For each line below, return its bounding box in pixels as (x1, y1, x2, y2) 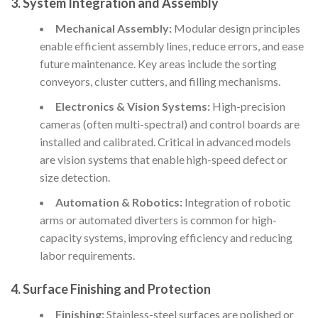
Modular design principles (171, 21, 300, 35)
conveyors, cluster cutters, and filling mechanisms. (39, 75, 280, 89)
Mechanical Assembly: (55, 21, 172, 35)
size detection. (39, 170, 110, 185)
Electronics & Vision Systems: (55, 99, 210, 114)
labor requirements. (39, 248, 135, 263)
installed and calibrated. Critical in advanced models (39, 135, 291, 149)
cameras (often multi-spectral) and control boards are (39, 117, 300, 131)
